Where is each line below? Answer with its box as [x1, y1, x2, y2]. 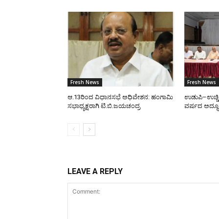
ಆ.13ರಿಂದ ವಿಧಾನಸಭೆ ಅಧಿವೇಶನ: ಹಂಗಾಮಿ [67, 93, 173, 101]
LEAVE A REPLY [67, 166, 123, 176]
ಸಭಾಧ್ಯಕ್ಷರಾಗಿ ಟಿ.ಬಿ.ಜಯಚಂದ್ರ [67, 102, 140, 109]
